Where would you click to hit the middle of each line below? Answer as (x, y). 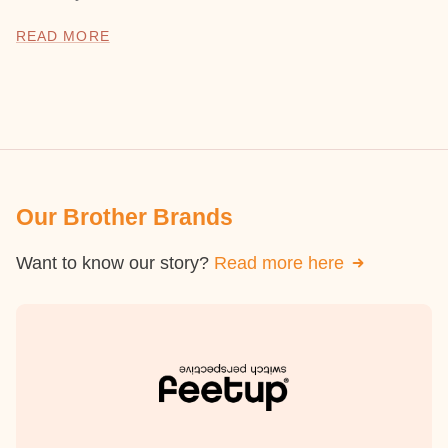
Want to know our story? (115, 263)
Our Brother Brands (124, 218)
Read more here (279, 263)
